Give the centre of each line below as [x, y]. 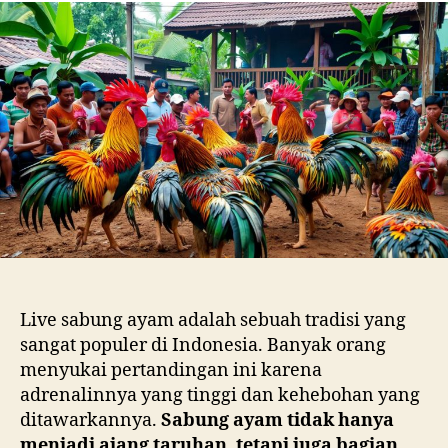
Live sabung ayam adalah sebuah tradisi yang [213, 320]
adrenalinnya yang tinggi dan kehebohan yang [220, 395]
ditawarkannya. [90, 420]
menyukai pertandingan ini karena [171, 370]
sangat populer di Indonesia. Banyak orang [203, 345]
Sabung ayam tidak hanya [277, 420]
